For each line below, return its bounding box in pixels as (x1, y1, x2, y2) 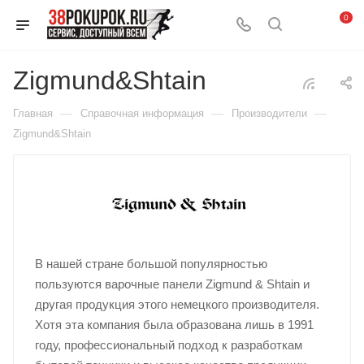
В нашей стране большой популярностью (34, 257, 267, 271)
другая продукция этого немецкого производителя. (34, 297, 319, 311)
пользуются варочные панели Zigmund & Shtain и (34, 277, 310, 291)
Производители (232, 107, 307, 119)
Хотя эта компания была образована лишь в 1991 (34, 318, 314, 331)
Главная (13, 107, 53, 119)
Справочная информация (80, 107, 204, 119)
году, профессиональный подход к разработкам (34, 338, 302, 352)
